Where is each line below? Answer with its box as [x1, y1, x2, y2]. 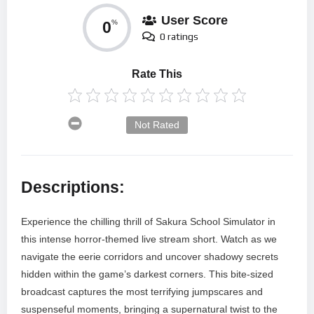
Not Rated [135, 119, 179, 131]
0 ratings [160, 30, 198, 42]
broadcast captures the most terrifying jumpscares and [21, 286, 263, 298]
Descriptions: [21, 177, 125, 196]
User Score [161, 13, 228, 27]
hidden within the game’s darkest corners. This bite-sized [21, 268, 273, 280]
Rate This [132, 68, 182, 81]
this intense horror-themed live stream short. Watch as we [21, 233, 277, 245]
